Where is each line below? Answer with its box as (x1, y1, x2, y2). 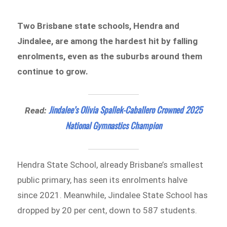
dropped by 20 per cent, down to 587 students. (17, 205, 198, 215)
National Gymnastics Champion (65, 119, 162, 132)
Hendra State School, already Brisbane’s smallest (17, 159, 204, 170)
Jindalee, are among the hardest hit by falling (17, 36, 198, 47)
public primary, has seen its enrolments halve (17, 174, 188, 185)
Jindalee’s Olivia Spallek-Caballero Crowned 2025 (49, 103, 202, 116)
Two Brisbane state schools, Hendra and (17, 21, 180, 31)
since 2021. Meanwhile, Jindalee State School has (17, 190, 208, 200)
